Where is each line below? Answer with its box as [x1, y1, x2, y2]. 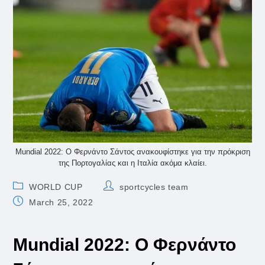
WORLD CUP [29, 182, 83, 192]
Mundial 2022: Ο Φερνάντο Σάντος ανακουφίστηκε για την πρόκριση [15, 147, 250, 157]
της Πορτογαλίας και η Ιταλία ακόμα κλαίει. [58, 159, 207, 168]
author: [103, 192, 132, 202]
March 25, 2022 [29, 198, 93, 208]
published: [12, 207, 55, 217]
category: [12, 192, 51, 202]
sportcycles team [119, 182, 189, 192]
